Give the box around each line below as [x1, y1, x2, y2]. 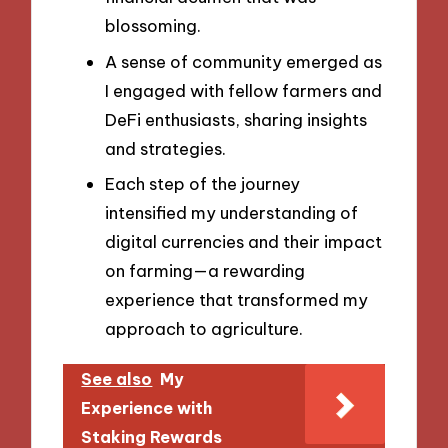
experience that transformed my [105, 289, 368, 311]
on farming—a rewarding [105, 260, 305, 282]
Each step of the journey [105, 173, 300, 195]
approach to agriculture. [105, 318, 303, 340]
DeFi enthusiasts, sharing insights [105, 108, 367, 130]
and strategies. [105, 137, 226, 159]
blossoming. [105, 15, 201, 37]
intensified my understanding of [105, 202, 358, 224]
